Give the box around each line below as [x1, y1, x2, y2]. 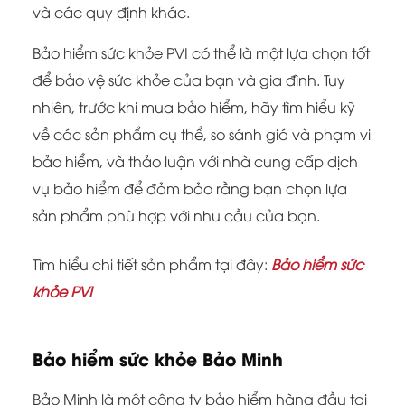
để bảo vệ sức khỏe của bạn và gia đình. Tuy [33, 70, 345, 90]
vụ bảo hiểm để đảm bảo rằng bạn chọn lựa [33, 178, 347, 199]
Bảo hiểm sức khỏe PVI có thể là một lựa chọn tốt [33, 42, 370, 63]
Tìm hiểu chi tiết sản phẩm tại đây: [33, 254, 271, 275]
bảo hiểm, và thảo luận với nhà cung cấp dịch [33, 151, 358, 172]
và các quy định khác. [33, 2, 190, 23]
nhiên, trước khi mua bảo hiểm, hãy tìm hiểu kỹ [33, 97, 355, 118]
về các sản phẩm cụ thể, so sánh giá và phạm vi [33, 124, 371, 145]
